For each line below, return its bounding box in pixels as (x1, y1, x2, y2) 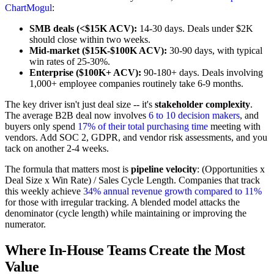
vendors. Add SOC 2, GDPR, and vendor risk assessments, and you (5, 132, 267, 143)
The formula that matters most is (5, 164, 131, 175)
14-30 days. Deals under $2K (137, 23, 253, 34)
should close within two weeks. (29, 34, 150, 45)
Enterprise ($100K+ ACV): (29, 67, 141, 78)
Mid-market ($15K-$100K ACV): (29, 45, 167, 56)
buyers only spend (5, 121, 78, 132)
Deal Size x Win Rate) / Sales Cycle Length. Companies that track (5, 175, 260, 186)
